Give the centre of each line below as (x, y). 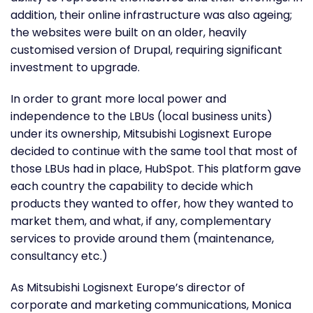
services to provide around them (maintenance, (142, 238)
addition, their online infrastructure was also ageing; (151, 15)
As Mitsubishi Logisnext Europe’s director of (128, 287)
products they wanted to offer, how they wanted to (152, 203)
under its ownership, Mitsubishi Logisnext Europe (141, 133)
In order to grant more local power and (118, 99)
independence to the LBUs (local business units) (141, 116)
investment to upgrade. (75, 67)
